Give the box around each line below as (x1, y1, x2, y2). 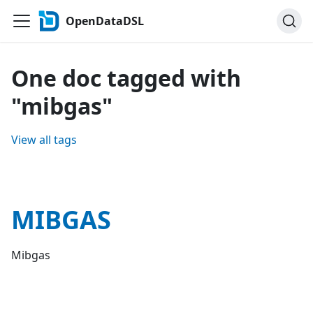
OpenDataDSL (66, 13, 144, 29)
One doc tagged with (11, 63, 241, 93)
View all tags (11, 132, 77, 147)
